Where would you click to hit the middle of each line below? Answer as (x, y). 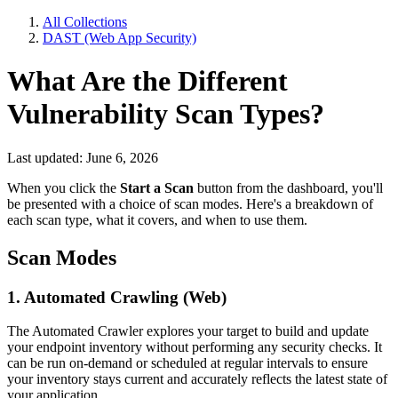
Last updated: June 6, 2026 (83, 157)
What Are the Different (147, 81)
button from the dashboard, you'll (288, 187)
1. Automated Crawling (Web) (117, 297)
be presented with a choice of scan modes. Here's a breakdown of (190, 203)
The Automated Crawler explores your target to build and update (188, 331)
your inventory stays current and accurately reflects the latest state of (197, 379)
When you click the (64, 187)
